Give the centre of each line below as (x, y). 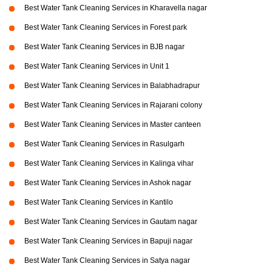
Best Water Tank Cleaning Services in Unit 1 (97, 66)
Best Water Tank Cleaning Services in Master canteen (113, 125)
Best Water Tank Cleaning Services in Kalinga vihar (109, 164)
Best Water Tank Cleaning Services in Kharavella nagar (116, 8)
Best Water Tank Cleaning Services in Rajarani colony (113, 105)
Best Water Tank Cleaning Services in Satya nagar (107, 261)
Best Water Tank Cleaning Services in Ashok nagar (108, 183)
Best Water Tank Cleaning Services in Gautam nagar (111, 222)
